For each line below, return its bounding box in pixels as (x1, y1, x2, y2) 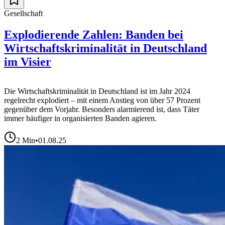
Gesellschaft (4, 9, 43, 18)
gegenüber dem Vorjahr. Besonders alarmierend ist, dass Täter (4, 104, 199, 114)
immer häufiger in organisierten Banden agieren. (4, 114, 157, 123)
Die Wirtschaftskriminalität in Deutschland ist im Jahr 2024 (4, 86, 190, 95)
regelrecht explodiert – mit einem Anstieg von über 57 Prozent (4, 95, 200, 104)
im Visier (4, 55, 51, 68)
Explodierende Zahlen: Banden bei (4, 28, 183, 41)
